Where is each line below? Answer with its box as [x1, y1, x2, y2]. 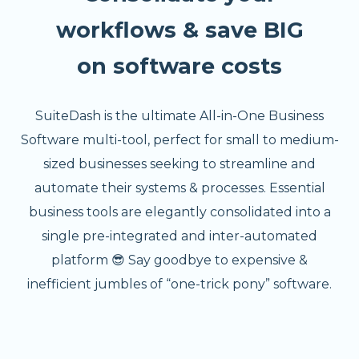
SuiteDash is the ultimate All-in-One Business [35, 108, 324, 123]
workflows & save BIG [55, 17, 304, 43]
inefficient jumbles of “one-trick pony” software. [27, 276, 332, 292]
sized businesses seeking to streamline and [43, 156, 316, 171]
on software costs [77, 53, 282, 79]
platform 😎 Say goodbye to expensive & [51, 252, 308, 268]
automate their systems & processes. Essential [34, 180, 325, 196]
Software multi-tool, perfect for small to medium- [20, 132, 339, 147]
